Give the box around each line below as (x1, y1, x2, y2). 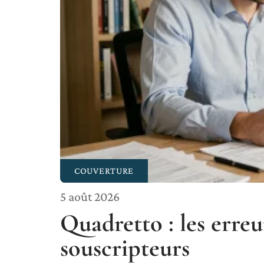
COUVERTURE (74, 165, 134, 176)
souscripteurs (60, 232, 190, 263)
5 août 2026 (60, 189, 120, 204)
